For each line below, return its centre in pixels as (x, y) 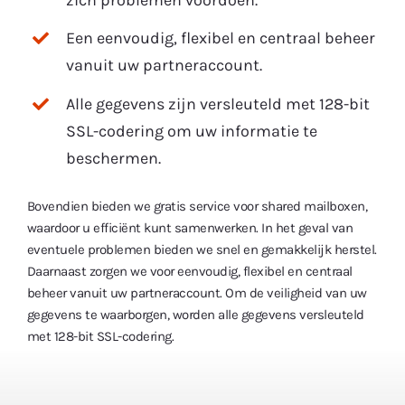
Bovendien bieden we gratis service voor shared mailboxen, (197, 206)
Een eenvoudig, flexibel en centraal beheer (221, 38)
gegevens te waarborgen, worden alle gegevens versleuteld (195, 314)
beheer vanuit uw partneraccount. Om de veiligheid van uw (197, 292)
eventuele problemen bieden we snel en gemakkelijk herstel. (202, 249)
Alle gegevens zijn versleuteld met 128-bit (218, 104)
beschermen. (114, 158)
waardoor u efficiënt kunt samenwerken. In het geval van (190, 227)
